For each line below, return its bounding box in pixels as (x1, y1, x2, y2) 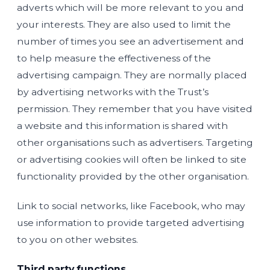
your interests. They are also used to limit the (17, 18, 231, 30)
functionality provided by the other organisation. (17, 170, 249, 182)
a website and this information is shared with (17, 119, 228, 131)
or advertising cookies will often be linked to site (17, 153, 246, 165)
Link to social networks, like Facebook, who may (17, 199, 245, 212)
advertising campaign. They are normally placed (17, 69, 247, 81)
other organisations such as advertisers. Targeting (17, 136, 253, 148)
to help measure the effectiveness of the (17, 52, 211, 64)
